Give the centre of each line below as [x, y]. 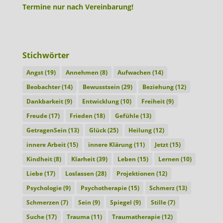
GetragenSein [46, 130]
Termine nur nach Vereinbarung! [78, 7]
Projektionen [135, 174]
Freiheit [153, 102]
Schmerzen [43, 203]
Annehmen [82, 73]
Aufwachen [134, 73]
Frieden [81, 116]
